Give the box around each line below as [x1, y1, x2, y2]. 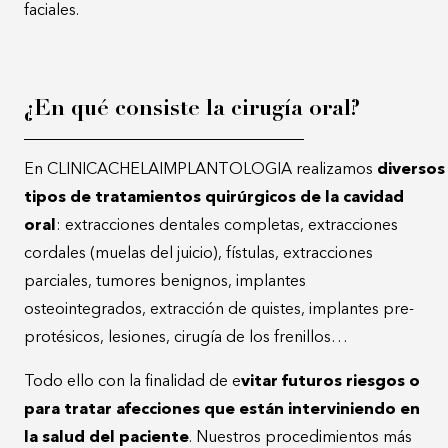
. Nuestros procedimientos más [189, 429, 412, 446]
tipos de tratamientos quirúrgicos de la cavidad [24, 189, 404, 206]
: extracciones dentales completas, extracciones [56, 217, 398, 234]
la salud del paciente [24, 429, 189, 446]
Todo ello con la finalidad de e [24, 373, 241, 390]
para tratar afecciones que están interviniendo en [24, 401, 420, 418]
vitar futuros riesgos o [241, 373, 420, 390]
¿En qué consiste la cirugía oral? [24, 98, 360, 121]
